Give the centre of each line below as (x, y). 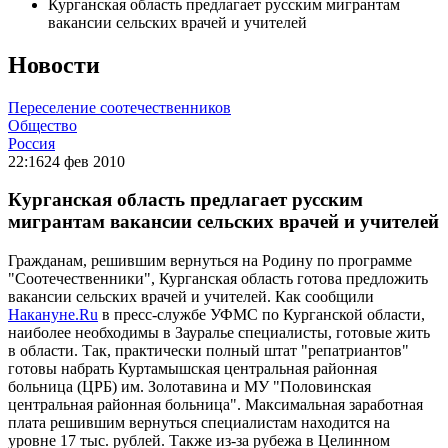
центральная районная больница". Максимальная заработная (215, 405)
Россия (31, 143)
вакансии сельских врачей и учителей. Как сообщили (191, 297)
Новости (54, 64)
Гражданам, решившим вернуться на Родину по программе (210, 261)
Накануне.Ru (53, 315)
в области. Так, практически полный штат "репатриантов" (208, 351)
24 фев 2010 (84, 161)
